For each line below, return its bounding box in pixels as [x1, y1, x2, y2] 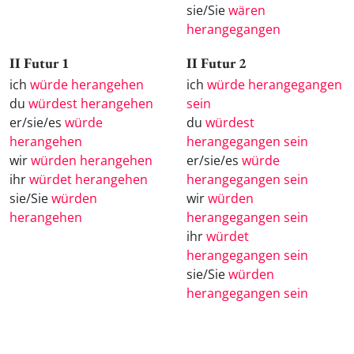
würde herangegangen [207, 76, 342, 94]
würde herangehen [30, 76, 144, 94]
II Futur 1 [9, 54, 70, 73]
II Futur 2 [186, 54, 247, 73]
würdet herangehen [29, 171, 148, 189]
